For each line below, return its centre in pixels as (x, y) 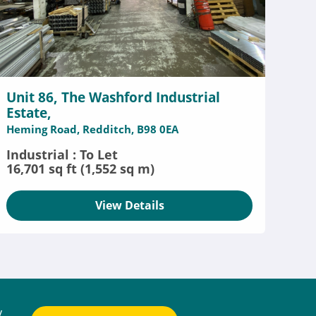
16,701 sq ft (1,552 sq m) (81, 169)
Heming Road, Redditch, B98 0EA (93, 129)
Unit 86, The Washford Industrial (114, 97)
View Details (129, 205)
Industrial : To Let (62, 154)
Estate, (29, 113)
